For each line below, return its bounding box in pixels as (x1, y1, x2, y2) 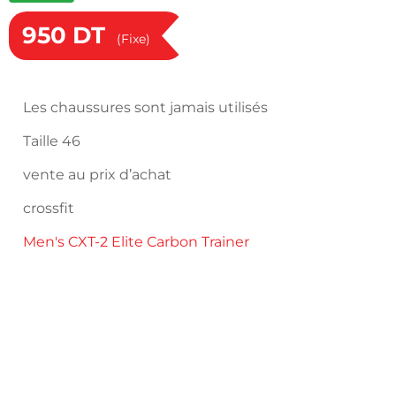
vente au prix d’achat (23, 166, 171, 183)
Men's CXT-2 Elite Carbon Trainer (23, 233, 249, 250)
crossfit (23, 200, 74, 217)
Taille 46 (23, 133, 80, 149)
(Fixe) (117, 31, 150, 47)
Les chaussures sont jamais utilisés (23, 99, 268, 116)
